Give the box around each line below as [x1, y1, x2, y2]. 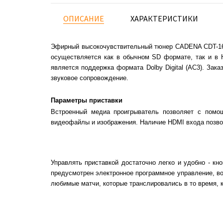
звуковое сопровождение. [51, 74, 128, 82]
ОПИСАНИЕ [63, 13, 104, 23]
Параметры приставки [51, 97, 122, 104]
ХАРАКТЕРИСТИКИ [130, 13, 198, 23]
